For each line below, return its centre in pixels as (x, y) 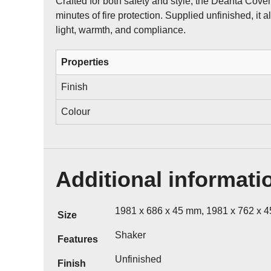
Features (78, 239)
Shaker (130, 235)
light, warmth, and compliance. (121, 30)
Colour (76, 111)
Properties (85, 62)
